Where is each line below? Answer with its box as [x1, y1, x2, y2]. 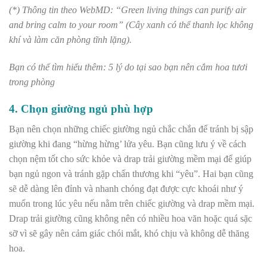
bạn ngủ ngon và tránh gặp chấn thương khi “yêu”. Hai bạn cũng [9, 169, 253, 179]
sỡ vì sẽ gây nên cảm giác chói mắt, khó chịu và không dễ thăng [9, 228, 249, 239]
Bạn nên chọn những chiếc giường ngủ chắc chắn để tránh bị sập [9, 124, 253, 135]
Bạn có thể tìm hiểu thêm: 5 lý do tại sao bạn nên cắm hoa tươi [9, 61, 247, 72]
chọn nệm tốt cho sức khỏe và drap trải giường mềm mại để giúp [9, 154, 252, 164]
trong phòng [9, 76, 55, 87]
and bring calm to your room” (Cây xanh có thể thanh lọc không [9, 20, 253, 30]
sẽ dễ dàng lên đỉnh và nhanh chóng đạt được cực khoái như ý [9, 184, 243, 194]
